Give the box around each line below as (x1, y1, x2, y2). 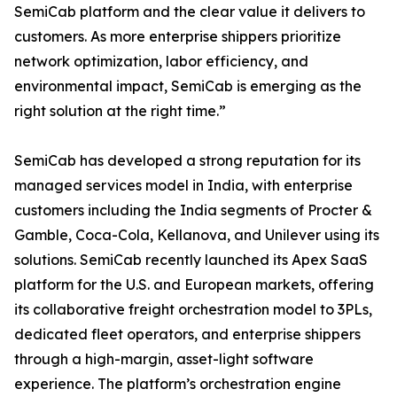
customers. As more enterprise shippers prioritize (14, 27, 341, 46)
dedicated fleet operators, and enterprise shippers (14, 325, 361, 344)
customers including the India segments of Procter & (14, 201, 372, 220)
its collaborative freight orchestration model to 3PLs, (14, 300, 372, 319)
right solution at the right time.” (14, 102, 226, 121)
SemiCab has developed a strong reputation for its (14, 152, 361, 170)
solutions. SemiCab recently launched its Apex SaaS (14, 251, 368, 269)
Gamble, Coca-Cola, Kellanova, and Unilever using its (14, 226, 379, 245)
